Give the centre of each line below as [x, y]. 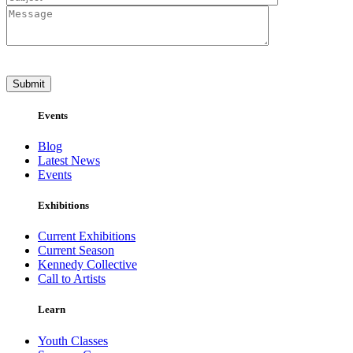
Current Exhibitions [87, 236]
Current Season [76, 251]
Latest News [69, 160]
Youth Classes [73, 340]
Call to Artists [72, 279]
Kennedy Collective [87, 265]
